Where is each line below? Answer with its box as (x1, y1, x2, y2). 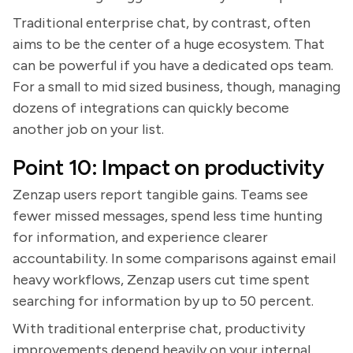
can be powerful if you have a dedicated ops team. (13, 57, 333, 74)
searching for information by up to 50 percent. (13, 292, 314, 310)
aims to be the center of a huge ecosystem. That (13, 35, 325, 53)
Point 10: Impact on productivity (13, 154, 325, 180)
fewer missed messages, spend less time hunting (13, 207, 322, 225)
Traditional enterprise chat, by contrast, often (13, 14, 310, 32)
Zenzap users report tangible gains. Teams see (13, 186, 308, 203)
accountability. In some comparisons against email (13, 250, 336, 267)
